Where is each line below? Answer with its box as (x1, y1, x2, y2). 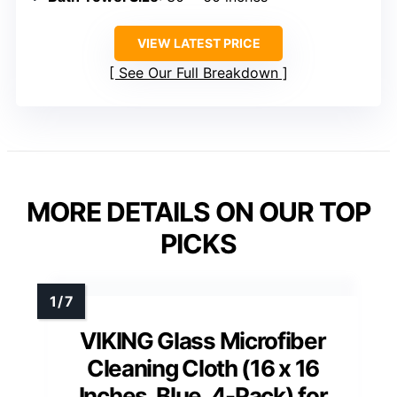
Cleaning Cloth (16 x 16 (86, 354, 320, 383)
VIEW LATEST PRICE (136, 35, 261, 51)
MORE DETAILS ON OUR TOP (27, 196, 370, 229)
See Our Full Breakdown (119, 64, 278, 82)
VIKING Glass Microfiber (80, 327, 326, 355)
